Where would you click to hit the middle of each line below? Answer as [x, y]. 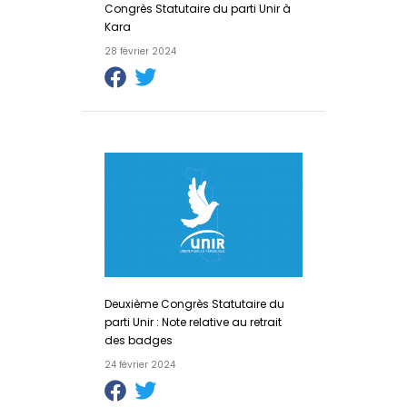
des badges [138, 340]
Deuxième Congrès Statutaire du [194, 303]
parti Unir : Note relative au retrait [193, 322]
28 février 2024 [140, 51]
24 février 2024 [139, 364]
